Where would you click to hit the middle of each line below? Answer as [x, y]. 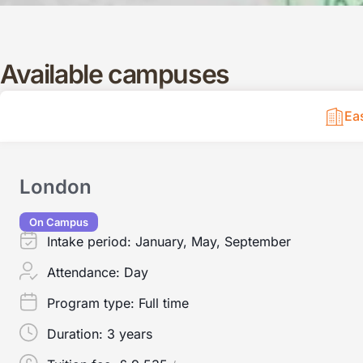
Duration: [77, 333]
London [56, 186]
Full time [163, 303]
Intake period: [91, 241]
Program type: [92, 303]
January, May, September [213, 241]
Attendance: [85, 272]
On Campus [59, 222]
